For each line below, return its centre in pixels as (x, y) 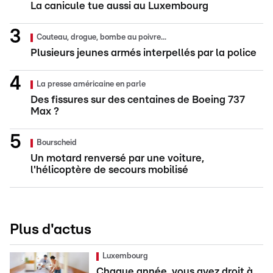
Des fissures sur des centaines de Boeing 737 (138, 99)
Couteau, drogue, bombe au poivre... (101, 37)
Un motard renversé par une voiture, (117, 158)
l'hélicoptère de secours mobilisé (109, 169)
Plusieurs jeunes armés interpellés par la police (144, 52)
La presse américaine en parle (91, 84)
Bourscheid (57, 143)
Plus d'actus (51, 229)
